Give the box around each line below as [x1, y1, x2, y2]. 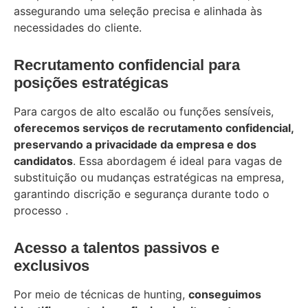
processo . [14, 203, 68, 217]
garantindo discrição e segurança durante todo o [14, 186, 269, 201]
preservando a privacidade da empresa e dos [14, 137, 256, 151]
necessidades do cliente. [14, 20, 142, 34]
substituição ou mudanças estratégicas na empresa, [14, 170, 284, 184]
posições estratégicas [14, 74, 168, 91]
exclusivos [14, 256, 89, 274]
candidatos [14, 153, 73, 168]
